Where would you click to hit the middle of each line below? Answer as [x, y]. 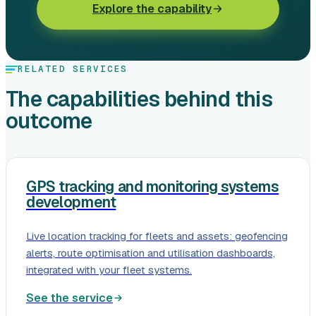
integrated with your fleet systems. [109, 269]
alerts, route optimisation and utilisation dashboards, [151, 253]
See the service [69, 298]
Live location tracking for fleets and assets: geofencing [157, 236]
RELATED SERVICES [73, 69]
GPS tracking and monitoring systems [153, 186]
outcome [49, 121]
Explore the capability [152, 9]
